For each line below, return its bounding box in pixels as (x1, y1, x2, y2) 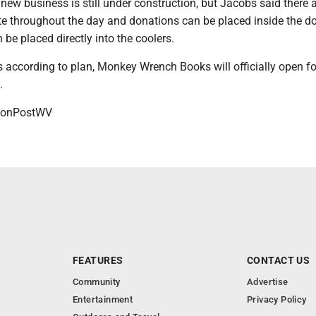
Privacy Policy (247, 294, 307, 305)
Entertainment (73, 294, 133, 305)
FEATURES (73, 255, 123, 267)
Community (73, 276, 121, 288)
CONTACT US (247, 255, 310, 267)
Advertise (247, 276, 288, 288)
